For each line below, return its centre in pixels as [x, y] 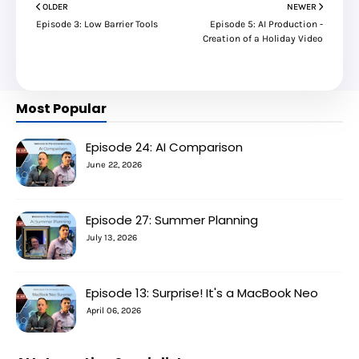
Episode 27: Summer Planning [172, 220]
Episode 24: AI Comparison [164, 147]
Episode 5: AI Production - [266, 24]
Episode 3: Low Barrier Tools [97, 24]
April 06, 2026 [114, 310]
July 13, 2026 [112, 237]
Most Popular [61, 108]
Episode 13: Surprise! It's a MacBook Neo [202, 292]
